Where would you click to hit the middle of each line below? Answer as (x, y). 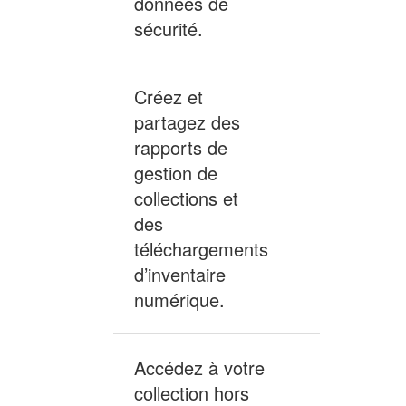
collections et (186, 198)
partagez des (187, 122)
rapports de (181, 148)
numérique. (179, 300)
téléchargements (201, 249)
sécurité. (169, 29)
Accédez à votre (199, 368)
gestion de (176, 173)
